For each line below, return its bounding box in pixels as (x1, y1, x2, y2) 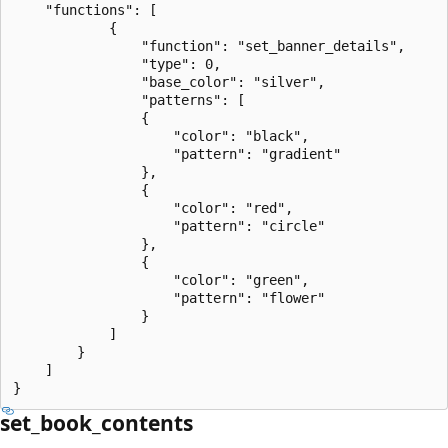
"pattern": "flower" (13, 289, 325, 306)
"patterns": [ (13, 91, 245, 108)
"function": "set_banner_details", (13, 37, 405, 54)
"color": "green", (13, 271, 309, 288)
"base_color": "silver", (13, 73, 325, 90)
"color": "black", (13, 127, 309, 144)
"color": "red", (13, 199, 293, 216)
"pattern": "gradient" (13, 145, 341, 162)
